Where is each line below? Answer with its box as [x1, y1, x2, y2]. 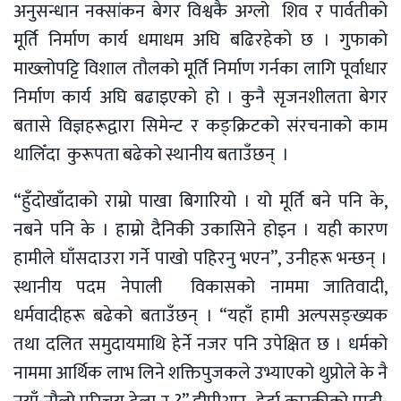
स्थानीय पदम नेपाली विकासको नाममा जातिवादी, [13, 272, 388, 303]
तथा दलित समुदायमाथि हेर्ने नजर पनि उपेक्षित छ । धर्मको [13, 329, 388, 361]
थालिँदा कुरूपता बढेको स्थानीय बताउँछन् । [13, 140, 289, 171]
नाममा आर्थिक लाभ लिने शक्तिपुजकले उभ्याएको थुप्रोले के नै [13, 358, 388, 389]
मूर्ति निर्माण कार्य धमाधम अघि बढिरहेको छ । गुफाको [13, 25, 388, 56]
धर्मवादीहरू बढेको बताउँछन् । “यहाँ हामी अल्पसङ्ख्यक [13, 301, 388, 332]
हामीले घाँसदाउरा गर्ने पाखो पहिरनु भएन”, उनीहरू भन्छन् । [13, 243, 388, 275]
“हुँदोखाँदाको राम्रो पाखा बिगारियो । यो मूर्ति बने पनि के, [13, 186, 388, 218]
